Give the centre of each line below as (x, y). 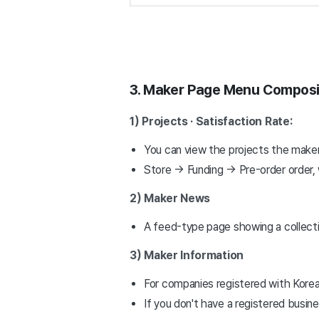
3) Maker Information (187, 256)
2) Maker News (170, 199)
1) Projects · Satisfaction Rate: (213, 122)
